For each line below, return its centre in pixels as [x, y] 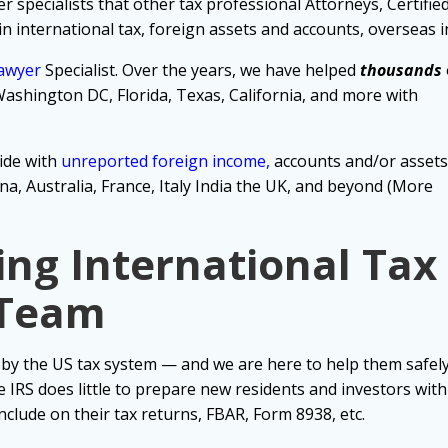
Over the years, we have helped [241, 70]
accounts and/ [326, 161]
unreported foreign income [163, 161]
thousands [401, 70]
